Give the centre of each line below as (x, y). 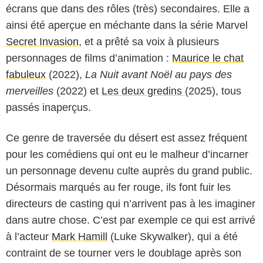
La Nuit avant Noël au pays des (159, 74)
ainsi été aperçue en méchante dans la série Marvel (127, 25)
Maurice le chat (208, 58)
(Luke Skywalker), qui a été (173, 236)
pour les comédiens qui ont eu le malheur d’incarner (127, 154)
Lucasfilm (131, 179)
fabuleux (26, 74)
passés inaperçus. (50, 107)
